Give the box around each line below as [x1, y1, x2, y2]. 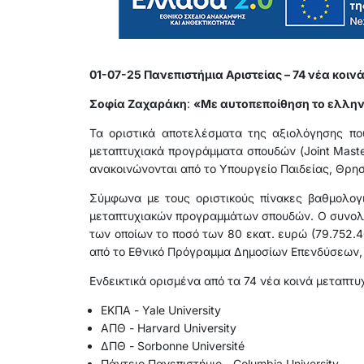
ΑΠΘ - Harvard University [100, 321, 236, 336]
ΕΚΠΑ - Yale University [100, 303, 221, 318]
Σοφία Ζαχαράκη [89, 97, 187, 111]
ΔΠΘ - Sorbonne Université [100, 339, 245, 353]
